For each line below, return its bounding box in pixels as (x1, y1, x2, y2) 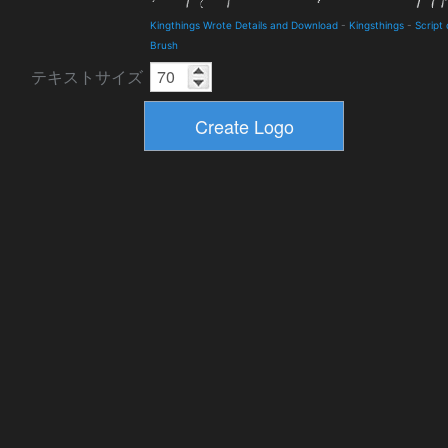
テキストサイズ (31, 67, 143, 87)
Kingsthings (349, 19, 404, 31)
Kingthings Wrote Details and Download (150, 19, 338, 31)
